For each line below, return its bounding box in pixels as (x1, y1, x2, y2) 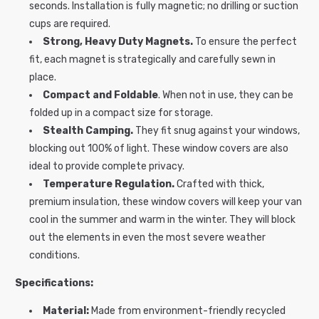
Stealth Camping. (43, 125, 133, 137)
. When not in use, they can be (158, 89, 293, 102)
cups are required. (29, 18, 110, 31)
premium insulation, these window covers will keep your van (29, 196, 302, 209)
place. (29, 71, 56, 84)
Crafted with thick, (177, 178, 264, 191)
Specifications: (15, 277, 93, 290)
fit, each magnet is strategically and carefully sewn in (29, 53, 276, 66)
